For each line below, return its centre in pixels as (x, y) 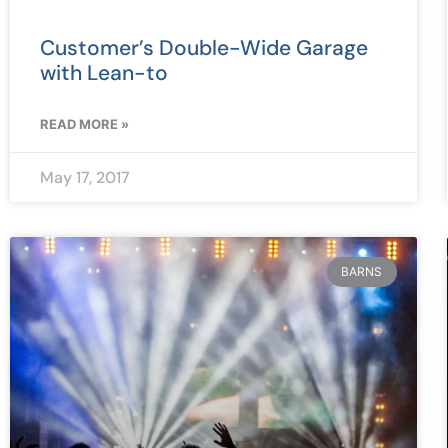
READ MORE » (84, 124)
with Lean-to (104, 73)
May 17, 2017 (85, 178)
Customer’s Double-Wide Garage (204, 48)
